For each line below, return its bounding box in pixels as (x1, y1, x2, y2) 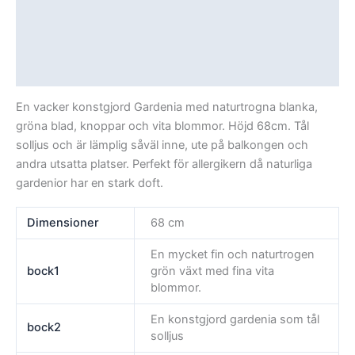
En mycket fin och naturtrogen (150, 246, 315, 261)
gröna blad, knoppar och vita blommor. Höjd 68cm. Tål (16, 119, 309, 134)
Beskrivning (16, 2, 83, 17)
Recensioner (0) (16, 63, 108, 78)
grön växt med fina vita (150, 263, 274, 278)
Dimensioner (27, 215, 100, 230)
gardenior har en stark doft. (16, 176, 163, 191)
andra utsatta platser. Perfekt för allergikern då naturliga (16, 157, 312, 172)
